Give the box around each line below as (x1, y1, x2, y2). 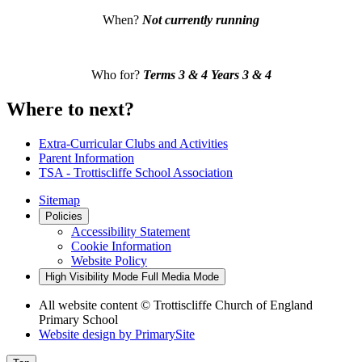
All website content (39, 297, 141, 312)
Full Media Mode (141, 270, 219, 283)
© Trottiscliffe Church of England (141, 297, 313, 312)
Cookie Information (71, 238, 171, 253)
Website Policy (71, 253, 147, 267)
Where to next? (6, 99, 134, 120)
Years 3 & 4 (210, 68, 271, 82)
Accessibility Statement (71, 224, 190, 238)
